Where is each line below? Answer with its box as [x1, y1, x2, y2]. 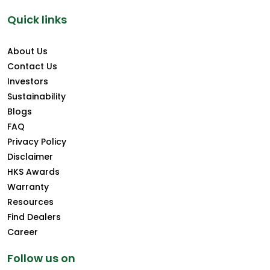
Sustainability [7, 90, 66, 103]
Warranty [7, 181, 49, 193]
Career [7, 226, 38, 239]
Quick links [7, 12, 67, 28]
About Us [7, 45, 48, 58]
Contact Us [7, 60, 57, 73]
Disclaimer [7, 151, 53, 163]
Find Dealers [7, 211, 61, 224]
